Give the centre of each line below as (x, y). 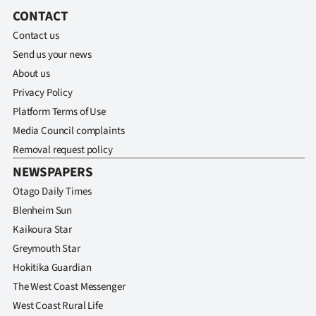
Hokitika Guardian (52, 268)
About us (31, 74)
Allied (79, 41)
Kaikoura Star (43, 230)
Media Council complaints (69, 131)
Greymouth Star (47, 249)
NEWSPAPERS (53, 172)
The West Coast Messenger (69, 287)
